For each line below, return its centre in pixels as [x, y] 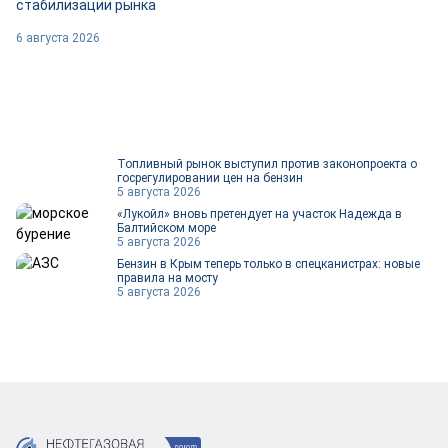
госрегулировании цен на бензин [210, 177]
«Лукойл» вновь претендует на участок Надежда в [259, 213]
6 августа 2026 [58, 37]
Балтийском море [166, 227]
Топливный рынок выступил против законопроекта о [267, 163]
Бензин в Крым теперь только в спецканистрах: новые [268, 263]
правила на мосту [169, 277]
